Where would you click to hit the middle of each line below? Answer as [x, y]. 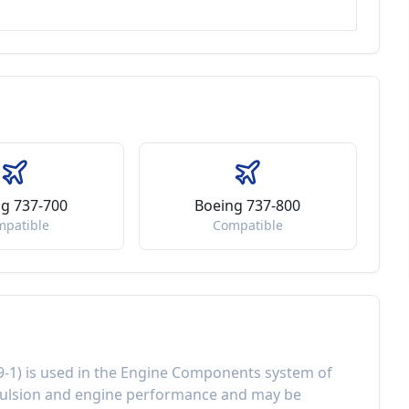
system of [297, 372]
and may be [259, 394]
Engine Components [191, 372]
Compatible [247, 225]
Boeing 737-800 [248, 205]
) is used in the [69, 372]
